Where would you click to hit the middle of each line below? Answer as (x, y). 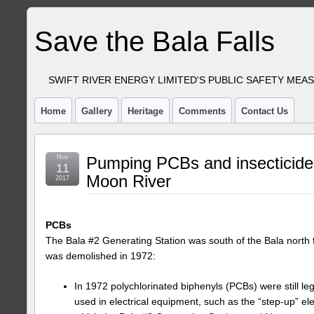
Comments (202, 111)
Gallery (97, 111)
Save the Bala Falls (155, 41)
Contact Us (265, 111)
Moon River (129, 181)
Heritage (145, 111)
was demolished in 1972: (101, 256)
